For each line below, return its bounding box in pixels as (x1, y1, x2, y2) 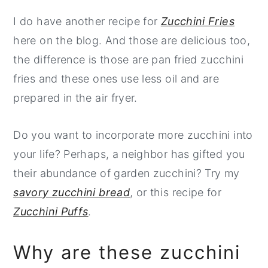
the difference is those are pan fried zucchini (13, 53, 243, 66)
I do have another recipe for (13, 15, 161, 28)
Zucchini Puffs (13, 205, 89, 218)
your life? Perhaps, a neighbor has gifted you (13, 148, 245, 160)
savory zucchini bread (13, 186, 130, 199)
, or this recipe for (129, 186, 222, 199)
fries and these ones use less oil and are (13, 72, 220, 85)
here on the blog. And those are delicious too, (13, 34, 250, 47)
